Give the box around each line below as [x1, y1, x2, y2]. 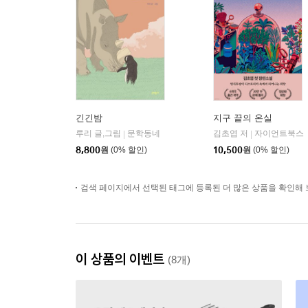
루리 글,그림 [76, 129, 121, 139]
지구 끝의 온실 [213, 113, 272, 124]
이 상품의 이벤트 [76, 250, 168, 268]
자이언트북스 [254, 129, 304, 139]
